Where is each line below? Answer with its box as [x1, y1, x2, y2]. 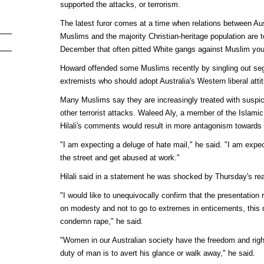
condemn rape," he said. [60, 217, 143, 226]
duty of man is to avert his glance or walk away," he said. [60, 249, 255, 258]
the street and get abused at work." [60, 153, 180, 162]
